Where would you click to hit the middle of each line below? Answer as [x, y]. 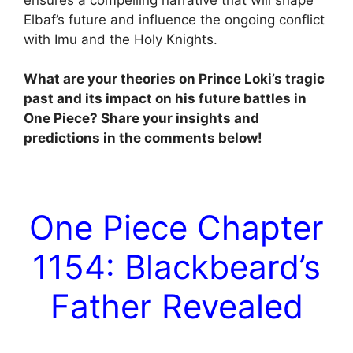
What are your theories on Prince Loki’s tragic [174, 79]
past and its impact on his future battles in [165, 99]
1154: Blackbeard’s [176, 267]
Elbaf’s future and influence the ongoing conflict [174, 19]
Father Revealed [176, 307]
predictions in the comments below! [143, 138]
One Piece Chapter [176, 228]
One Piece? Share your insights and [141, 119]
